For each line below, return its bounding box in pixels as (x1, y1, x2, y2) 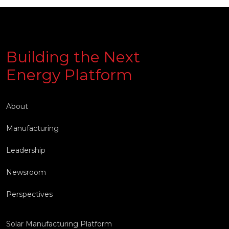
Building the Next (6, 47, 140, 66)
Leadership (6, 145, 45, 155)
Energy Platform (6, 65, 132, 84)
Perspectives (6, 189, 53, 199)
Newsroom (6, 167, 46, 177)
